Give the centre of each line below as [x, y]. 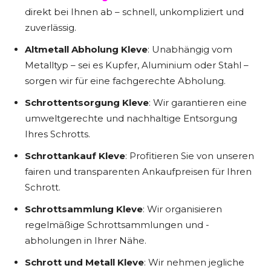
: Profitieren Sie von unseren [190, 156]
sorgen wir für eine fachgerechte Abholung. [125, 81]
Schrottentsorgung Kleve [87, 103]
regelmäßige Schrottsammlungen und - [117, 225]
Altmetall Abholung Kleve [86, 49]
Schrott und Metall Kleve [84, 262]
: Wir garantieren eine [198, 103]
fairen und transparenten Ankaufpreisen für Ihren [138, 171]
